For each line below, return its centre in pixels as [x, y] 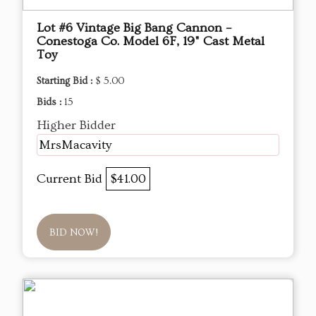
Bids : [50, 103]
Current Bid [71, 179]
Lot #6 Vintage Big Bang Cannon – [134, 28]
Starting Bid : [66, 81]
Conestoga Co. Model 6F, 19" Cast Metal [151, 42]
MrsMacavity [75, 145]
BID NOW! [74, 233]
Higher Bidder [76, 126]
